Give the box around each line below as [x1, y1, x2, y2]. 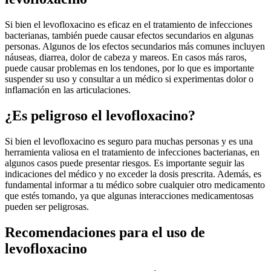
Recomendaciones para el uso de [5, 224, 205, 241]
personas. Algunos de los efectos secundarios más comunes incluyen [5, 41, 265, 52]
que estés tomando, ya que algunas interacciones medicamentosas [5, 191, 253, 201]
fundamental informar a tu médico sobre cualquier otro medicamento [5, 180, 265, 191]
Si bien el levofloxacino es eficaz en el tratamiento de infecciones [5, 19, 252, 30]
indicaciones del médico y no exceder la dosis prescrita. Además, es [5, 169, 261, 180]
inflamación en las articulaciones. [5, 85, 131, 96]
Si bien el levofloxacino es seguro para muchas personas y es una [5, 136, 253, 147]
